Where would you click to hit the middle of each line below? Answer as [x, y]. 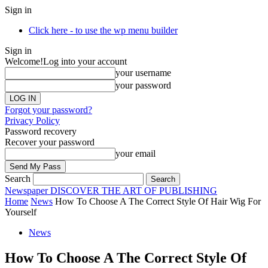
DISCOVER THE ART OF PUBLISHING [134, 191]
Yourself [21, 212]
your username [143, 73]
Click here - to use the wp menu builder [103, 30]
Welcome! [24, 61]
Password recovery [41, 131]
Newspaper [26, 191]
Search [18, 179]
